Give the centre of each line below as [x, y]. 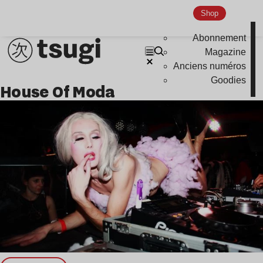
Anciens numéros [210, 66]
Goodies [229, 80]
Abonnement [220, 38]
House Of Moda [63, 92]
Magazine [226, 52]
